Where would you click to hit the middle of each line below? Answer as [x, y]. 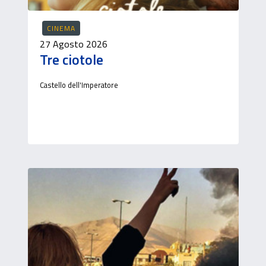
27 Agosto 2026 [73, 44]
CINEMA [61, 28]
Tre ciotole [71, 59]
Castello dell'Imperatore [79, 85]
